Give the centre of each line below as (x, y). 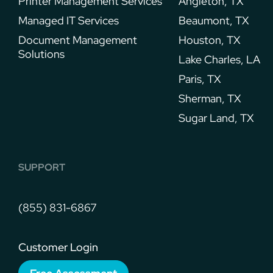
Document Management (77, 40)
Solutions (41, 54)
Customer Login (58, 247)
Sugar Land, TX (216, 118)
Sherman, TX (210, 98)
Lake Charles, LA (220, 59)
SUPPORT (41, 168)
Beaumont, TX (214, 20)
